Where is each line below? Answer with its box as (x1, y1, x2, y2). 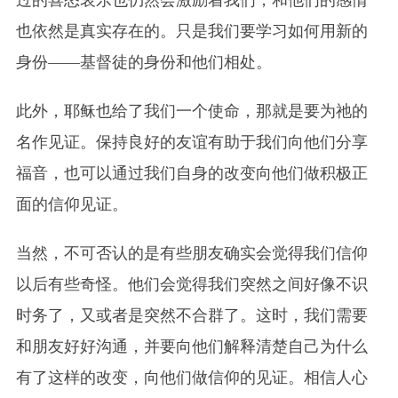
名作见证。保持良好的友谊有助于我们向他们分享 (15, 132, 368, 151)
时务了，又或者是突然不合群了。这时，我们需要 (15, 306, 368, 324)
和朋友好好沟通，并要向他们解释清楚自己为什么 (15, 337, 368, 355)
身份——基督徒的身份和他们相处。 (15, 52, 272, 71)
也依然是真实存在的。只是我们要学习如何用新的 (15, 21, 368, 40)
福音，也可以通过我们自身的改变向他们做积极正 (15, 163, 368, 182)
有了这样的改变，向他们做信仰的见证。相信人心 (15, 368, 368, 386)
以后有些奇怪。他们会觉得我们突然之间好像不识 (15, 275, 368, 293)
